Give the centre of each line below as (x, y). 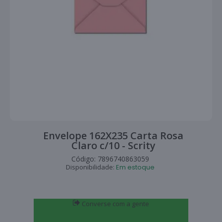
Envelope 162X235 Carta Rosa (113, 135)
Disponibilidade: (91, 167)
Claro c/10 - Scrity (113, 145)
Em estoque (135, 167)
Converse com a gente (115, 203)
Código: (84, 159)
